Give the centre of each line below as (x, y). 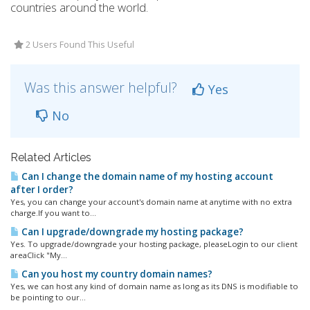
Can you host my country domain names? (116, 274)
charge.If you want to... (53, 213)
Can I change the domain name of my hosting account (146, 176)
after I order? (42, 190)
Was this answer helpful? (102, 88)
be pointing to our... (48, 297)
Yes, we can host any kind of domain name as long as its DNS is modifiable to (154, 286)
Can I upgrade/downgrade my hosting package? (131, 232)
